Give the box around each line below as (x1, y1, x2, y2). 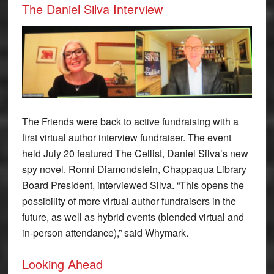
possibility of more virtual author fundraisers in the (21, 193, 236, 208)
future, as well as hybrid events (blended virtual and (21, 209, 244, 224)
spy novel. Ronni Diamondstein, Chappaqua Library (21, 161, 246, 176)
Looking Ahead (21, 254, 103, 273)
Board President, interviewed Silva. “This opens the (21, 177, 244, 192)
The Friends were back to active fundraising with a (21, 114, 239, 128)
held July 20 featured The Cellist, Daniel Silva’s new (21, 146, 248, 160)
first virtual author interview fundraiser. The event (21, 130, 231, 144)
